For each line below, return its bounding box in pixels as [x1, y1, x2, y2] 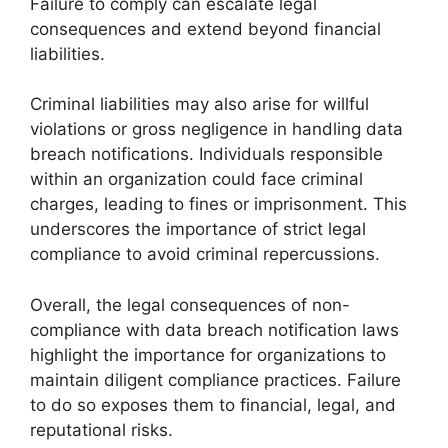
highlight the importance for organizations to [30, 344, 386, 365]
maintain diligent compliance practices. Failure [30, 369, 401, 390]
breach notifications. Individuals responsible [30, 144, 383, 164]
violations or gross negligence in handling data [30, 119, 403, 139]
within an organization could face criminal [30, 169, 363, 189]
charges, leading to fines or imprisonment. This [30, 194, 407, 214]
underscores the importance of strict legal [30, 219, 366, 239]
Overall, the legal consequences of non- [30, 294, 350, 315]
